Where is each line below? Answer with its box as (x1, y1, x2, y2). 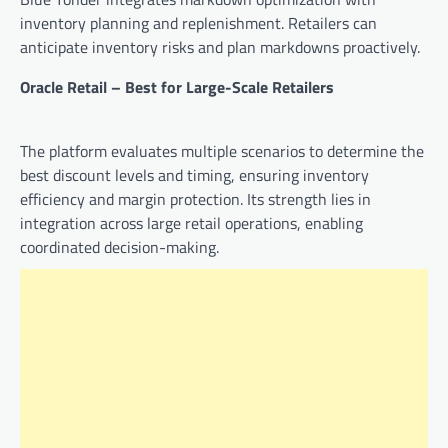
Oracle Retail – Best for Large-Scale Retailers (20, 75, 334, 100)
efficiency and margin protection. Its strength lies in (20, 187, 371, 212)
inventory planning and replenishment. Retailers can (20, 11, 377, 36)
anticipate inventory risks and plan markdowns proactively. (20, 35, 420, 60)
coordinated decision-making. (20, 235, 219, 260)
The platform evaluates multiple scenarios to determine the (20, 139, 424, 164)
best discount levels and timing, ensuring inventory (20, 163, 369, 188)
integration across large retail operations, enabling (20, 211, 363, 236)
